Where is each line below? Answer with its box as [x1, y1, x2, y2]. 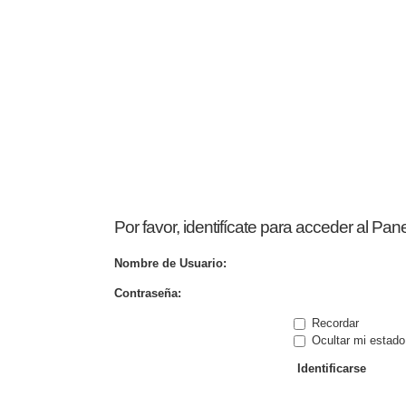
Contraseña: [114, 285, 181, 300]
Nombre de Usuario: [114, 256, 227, 270]
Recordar [308, 315, 359, 330]
